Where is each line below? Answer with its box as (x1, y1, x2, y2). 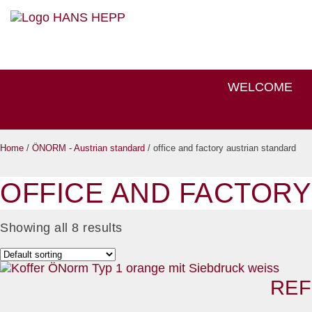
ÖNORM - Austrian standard (32, 143, 145, 153)
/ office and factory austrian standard (145, 143, 296, 153)
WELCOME (228, 80, 292, 94)
